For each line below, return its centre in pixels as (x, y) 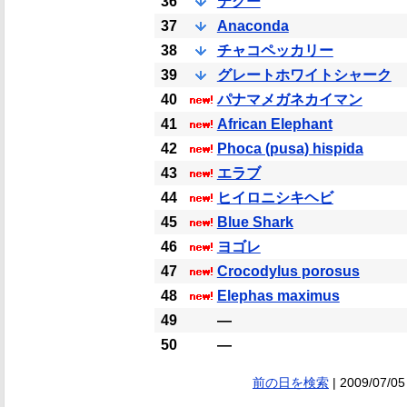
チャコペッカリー (275, 50)
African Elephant (274, 124)
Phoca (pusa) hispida (290, 149)
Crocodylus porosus (288, 271)
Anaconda (253, 26)
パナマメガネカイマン (289, 99)
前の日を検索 (290, 382)
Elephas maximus (278, 296)
